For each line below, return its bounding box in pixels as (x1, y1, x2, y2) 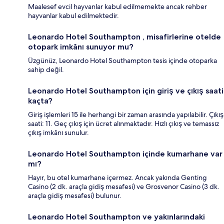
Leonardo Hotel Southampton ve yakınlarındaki (28, 212, 205, 222)
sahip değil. (28, 65, 64, 74)
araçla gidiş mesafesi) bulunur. (28, 191, 121, 200)
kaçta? (28, 96, 52, 106)
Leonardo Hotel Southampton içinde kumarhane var (28, 149, 222, 159)
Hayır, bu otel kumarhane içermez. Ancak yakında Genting (28, 173, 207, 182)
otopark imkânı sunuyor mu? (28, 42, 133, 52)
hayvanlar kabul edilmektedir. (28, 11, 119, 20)
